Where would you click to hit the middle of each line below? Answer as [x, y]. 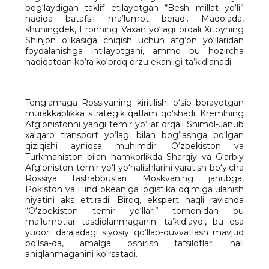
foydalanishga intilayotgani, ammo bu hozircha [134, 51]
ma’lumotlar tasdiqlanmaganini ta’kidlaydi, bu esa [134, 222]
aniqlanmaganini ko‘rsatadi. [81, 254]
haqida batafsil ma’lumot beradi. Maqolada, [134, 19]
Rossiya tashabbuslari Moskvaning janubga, [134, 178]
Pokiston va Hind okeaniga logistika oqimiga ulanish [134, 189]
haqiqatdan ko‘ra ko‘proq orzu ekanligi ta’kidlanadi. [129, 62]
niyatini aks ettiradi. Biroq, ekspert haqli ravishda [134, 200]
